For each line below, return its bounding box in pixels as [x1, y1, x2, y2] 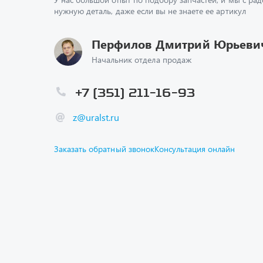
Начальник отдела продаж [92, 54, 191, 65]
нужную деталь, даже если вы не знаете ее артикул [54, 5, 246, 16]
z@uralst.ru [73, 111, 120, 123]
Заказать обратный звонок [54, 143, 154, 154]
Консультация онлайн [154, 143, 235, 154]
